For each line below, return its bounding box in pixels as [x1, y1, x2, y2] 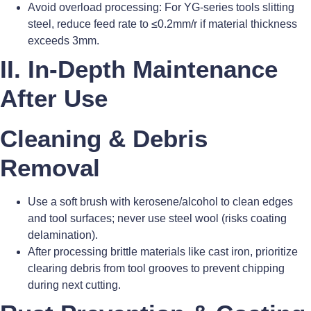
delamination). [28, 229, 98, 242]
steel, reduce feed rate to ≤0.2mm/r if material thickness [28, 18, 297, 31]
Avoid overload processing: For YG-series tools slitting [28, 1, 294, 14]
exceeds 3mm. [28, 35, 99, 47]
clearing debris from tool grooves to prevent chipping [28, 262, 285, 275]
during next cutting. [28, 279, 121, 292]
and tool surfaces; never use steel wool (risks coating [28, 212, 287, 225]
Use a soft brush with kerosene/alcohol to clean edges [28, 196, 293, 208]
